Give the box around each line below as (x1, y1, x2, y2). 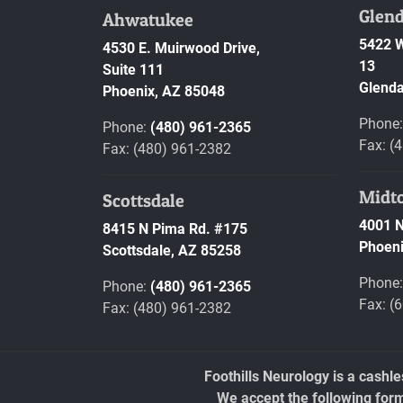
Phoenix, (103, 83, 158, 101)
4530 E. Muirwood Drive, (103, 40, 260, 58)
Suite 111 (103, 61, 164, 79)
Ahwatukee (103, 9, 193, 31)
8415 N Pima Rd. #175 (103, 220, 247, 238)
